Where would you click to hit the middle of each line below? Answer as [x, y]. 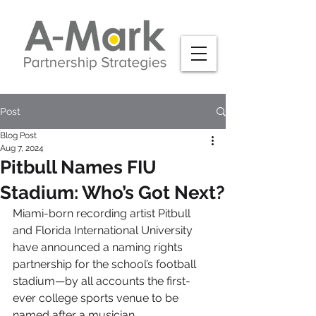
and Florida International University [104, 230]
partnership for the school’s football [106, 264]
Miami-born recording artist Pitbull [103, 213]
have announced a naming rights [99, 247]
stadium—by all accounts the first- [102, 281]
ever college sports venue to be [97, 298]
